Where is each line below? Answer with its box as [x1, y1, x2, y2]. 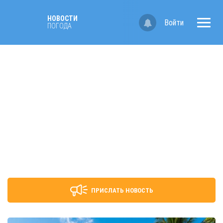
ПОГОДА [47, 22, 72, 30]
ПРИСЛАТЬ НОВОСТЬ [91, 186, 153, 194]
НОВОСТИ [47, 14, 78, 22]
